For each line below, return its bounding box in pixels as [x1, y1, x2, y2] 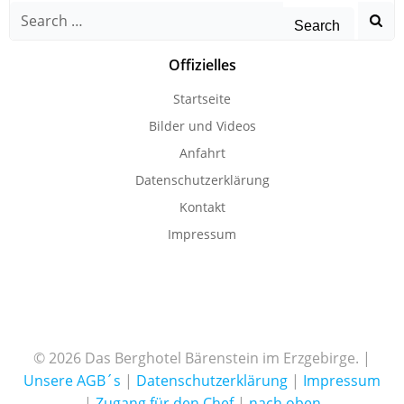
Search [9, 2, 56, 22]
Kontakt [179, 198, 225, 216]
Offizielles [168, 55, 236, 75]
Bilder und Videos [148, 117, 256, 134]
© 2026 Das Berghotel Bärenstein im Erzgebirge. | [33, 348, 371, 368]
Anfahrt [179, 144, 225, 161]
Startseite [173, 90, 231, 107]
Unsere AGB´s [23, 371, 121, 390]
